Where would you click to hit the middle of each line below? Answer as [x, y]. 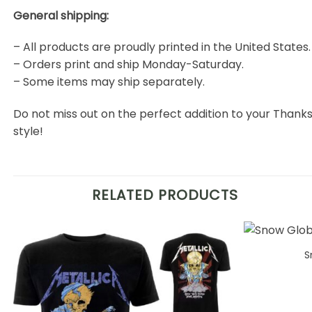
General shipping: [61, 15]
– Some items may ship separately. [109, 82]
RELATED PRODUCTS [165, 195]
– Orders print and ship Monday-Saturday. [128, 65]
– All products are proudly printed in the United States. [162, 47]
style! [28, 132]
